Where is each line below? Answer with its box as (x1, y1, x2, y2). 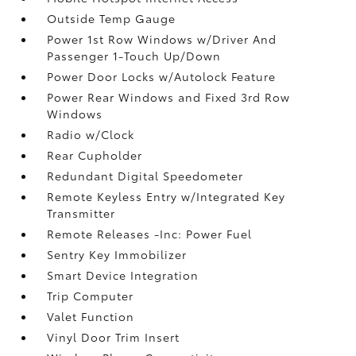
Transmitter (47, 204, 116, 221)
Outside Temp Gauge (47, 10, 176, 26)
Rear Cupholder (47, 146, 143, 163)
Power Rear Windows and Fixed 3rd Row (47, 88, 291, 105)
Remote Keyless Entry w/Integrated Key (47, 188, 286, 204)
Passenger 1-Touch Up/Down (47, 47, 222, 64)
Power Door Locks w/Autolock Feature (47, 68, 277, 84)
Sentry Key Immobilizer (47, 246, 188, 262)
